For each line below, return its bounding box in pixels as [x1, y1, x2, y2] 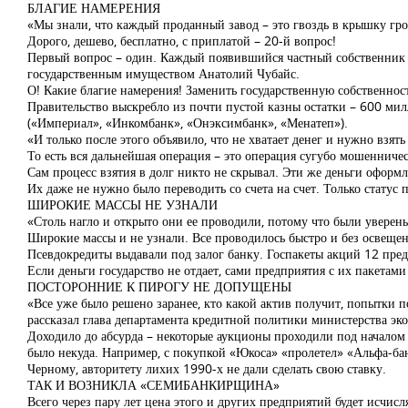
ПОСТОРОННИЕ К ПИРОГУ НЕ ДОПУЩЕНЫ [27, 278, 291, 295]
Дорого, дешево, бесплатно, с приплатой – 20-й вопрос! [27, 32, 336, 49]
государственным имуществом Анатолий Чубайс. [27, 65, 300, 82]
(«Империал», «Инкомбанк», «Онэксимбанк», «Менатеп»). [27, 114, 348, 131]
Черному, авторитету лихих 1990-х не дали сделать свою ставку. [27, 360, 386, 377]
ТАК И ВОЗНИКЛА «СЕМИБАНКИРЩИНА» [27, 376, 280, 393]
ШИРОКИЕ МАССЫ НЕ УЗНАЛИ [27, 196, 218, 213]
